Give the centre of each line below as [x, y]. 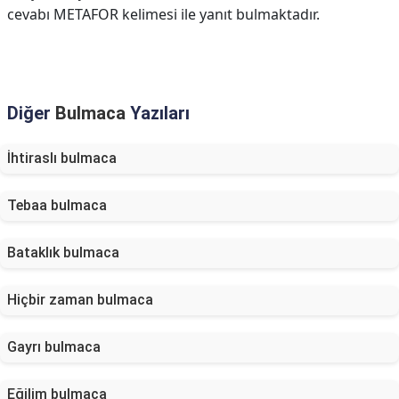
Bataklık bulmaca [63, 252]
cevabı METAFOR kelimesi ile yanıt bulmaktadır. [163, 14]
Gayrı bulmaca [54, 347]
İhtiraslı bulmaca [62, 158]
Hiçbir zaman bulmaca [80, 300]
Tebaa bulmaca [57, 205]
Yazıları [158, 113]
